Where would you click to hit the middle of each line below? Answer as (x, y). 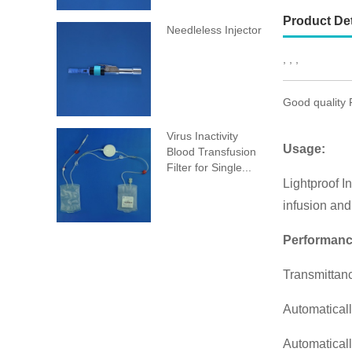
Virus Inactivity (202, 136)
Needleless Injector (214, 30)
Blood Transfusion (211, 152)
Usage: (304, 149)
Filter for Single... (209, 167)
